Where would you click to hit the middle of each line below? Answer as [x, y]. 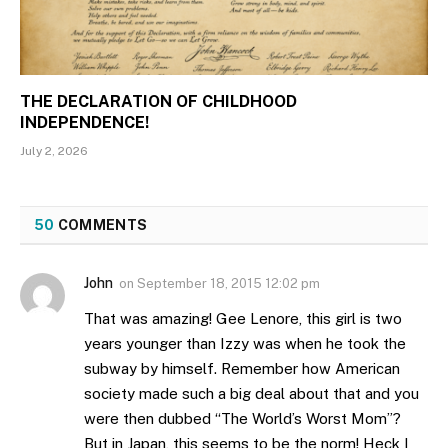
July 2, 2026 [54, 151]
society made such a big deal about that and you [251, 394]
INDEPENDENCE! [84, 123]
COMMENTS [101, 225]
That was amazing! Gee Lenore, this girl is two [243, 319]
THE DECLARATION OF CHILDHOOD [158, 102]
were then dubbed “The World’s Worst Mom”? [242, 419]
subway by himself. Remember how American [242, 369]
